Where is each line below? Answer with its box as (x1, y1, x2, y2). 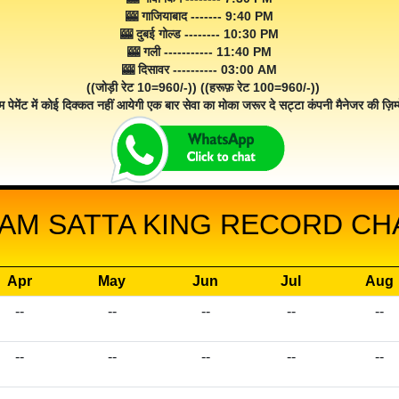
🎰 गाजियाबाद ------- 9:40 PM (126, 9, 273, 24)
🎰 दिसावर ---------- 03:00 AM (122, 62, 277, 77)
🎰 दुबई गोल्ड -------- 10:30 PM (120, 27, 279, 42)
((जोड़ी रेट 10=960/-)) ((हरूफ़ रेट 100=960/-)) (79, 80, 320, 95)
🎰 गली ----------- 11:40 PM (127, 45, 272, 60)
